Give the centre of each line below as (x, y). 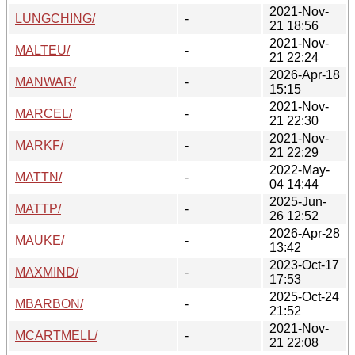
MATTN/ (38, 177)
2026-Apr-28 (305, 233)
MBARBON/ (49, 303)
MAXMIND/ (47, 272)
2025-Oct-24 (304, 296)
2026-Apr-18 (305, 74)
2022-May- (300, 170)
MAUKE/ (40, 240)
